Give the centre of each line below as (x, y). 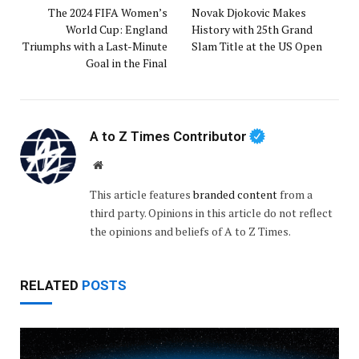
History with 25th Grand (252, 29)
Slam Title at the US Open (257, 46)
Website (120, 165)
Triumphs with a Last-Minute (95, 46)
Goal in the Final (127, 63)
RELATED (51, 286)
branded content (235, 195)
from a (295, 195)
